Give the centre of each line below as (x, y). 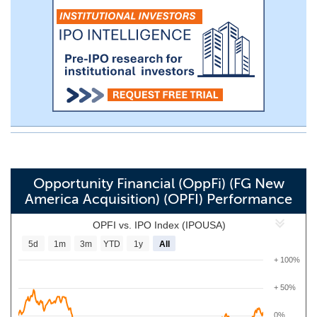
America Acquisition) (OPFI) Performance (158, 199)
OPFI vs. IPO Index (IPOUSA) (159, 225)
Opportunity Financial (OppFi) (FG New (158, 183)
